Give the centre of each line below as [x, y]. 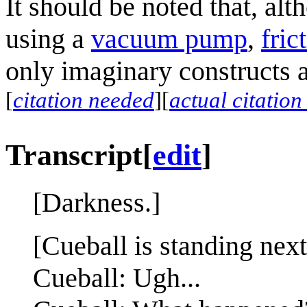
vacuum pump [169, 39]
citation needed [84, 100]
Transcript [74, 156]
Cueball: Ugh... [117, 278]
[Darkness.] [97, 203]
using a [48, 39]
